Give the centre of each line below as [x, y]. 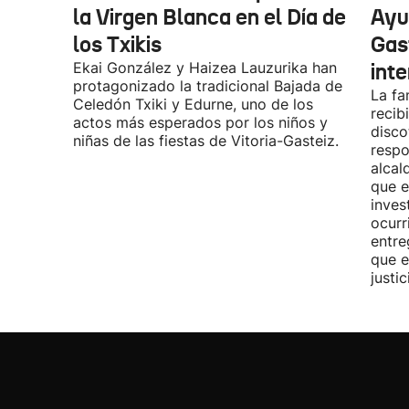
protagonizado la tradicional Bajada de [208, 86]
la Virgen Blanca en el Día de [210, 17]
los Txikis [117, 45]
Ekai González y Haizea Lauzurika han [205, 68]
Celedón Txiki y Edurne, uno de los [193, 104]
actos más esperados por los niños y [200, 122]
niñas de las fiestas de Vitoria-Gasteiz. [206, 141]
